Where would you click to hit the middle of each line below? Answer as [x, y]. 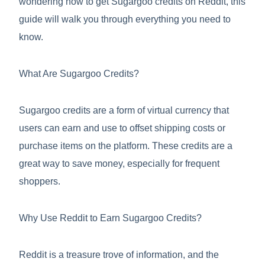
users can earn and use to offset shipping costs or [122, 128]
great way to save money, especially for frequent [119, 164]
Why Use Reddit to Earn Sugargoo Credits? [110, 218]
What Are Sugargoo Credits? [79, 74]
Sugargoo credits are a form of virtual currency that [124, 110]
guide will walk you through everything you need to [125, 19]
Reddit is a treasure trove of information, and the [119, 255]
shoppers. [40, 181]
